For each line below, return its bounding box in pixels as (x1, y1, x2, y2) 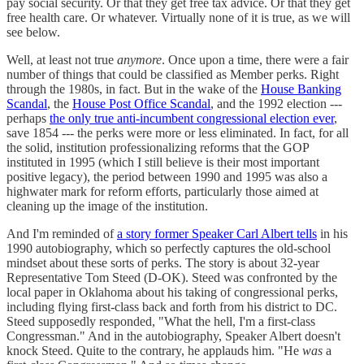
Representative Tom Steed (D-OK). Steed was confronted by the (6, 270, 337, 284)
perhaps (6, 110, 50, 125)
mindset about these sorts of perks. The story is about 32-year (6, 255, 319, 270)
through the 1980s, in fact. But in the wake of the (6, 81, 261, 96)
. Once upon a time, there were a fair (162, 52, 349, 67)
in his (317, 226, 348, 240)
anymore (117, 52, 162, 67)
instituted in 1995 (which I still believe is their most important (6, 154, 319, 169)
